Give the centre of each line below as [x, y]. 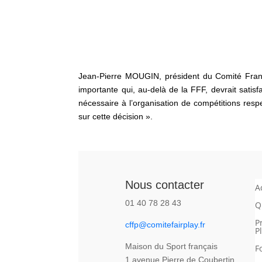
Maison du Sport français [171, 246]
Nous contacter [164, 185]
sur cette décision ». [116, 116]
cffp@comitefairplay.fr [165, 224]
